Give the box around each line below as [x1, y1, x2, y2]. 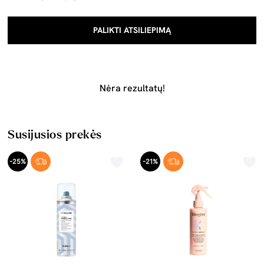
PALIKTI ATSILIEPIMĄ [93, 25, 171, 35]
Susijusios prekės [8, 128, 102, 141]
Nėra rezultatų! [99, 82, 165, 94]
